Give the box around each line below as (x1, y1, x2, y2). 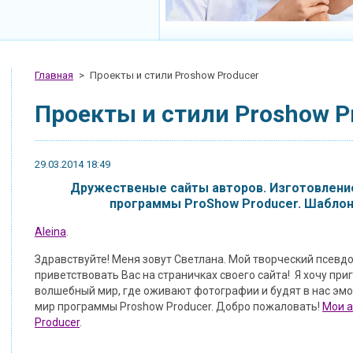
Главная (35, 69, 73, 81)
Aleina (35, 225, 66, 238)
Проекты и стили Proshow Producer (90, 69, 258, 81)
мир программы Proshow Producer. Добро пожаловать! (35, 300, 322, 313)
